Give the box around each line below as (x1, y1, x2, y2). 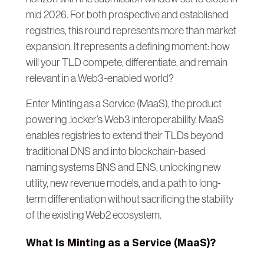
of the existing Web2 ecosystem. (26, 209, 163, 221)
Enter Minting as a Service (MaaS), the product (26, 97, 222, 110)
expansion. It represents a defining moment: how (26, 40, 230, 52)
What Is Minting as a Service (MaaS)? (26, 235, 216, 250)
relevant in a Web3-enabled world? (26, 72, 174, 84)
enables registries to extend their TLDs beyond (26, 129, 223, 141)
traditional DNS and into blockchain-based (26, 145, 206, 157)
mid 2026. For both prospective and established (26, 8, 229, 21)
